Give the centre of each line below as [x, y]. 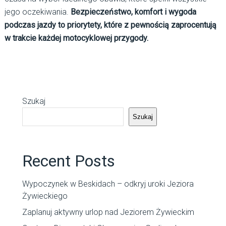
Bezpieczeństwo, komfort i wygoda [133, 12]
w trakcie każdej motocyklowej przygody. [76, 38]
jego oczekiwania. [37, 12]
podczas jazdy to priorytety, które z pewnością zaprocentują [110, 25]
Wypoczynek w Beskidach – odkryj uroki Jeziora [108, 184]
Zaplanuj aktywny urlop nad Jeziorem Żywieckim [108, 212]
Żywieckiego [45, 196]
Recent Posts [68, 161]
